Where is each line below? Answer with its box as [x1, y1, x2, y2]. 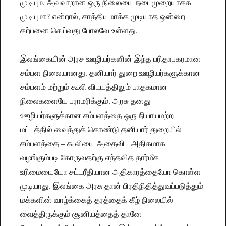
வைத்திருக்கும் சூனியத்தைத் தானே [20, 208, 142, 219]
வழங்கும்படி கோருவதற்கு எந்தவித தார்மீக [20, 152, 159, 163]
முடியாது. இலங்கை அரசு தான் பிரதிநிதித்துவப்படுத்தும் [20, 180, 204, 191]
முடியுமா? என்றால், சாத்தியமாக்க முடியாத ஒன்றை [20, 11, 186, 22]
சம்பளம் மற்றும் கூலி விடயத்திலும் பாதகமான [20, 81, 168, 92]
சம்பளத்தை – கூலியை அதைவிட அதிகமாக [20, 138, 166, 149]
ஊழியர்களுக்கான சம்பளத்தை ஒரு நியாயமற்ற [20, 109, 174, 121]
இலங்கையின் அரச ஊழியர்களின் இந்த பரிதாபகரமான [20, 53, 201, 64]
